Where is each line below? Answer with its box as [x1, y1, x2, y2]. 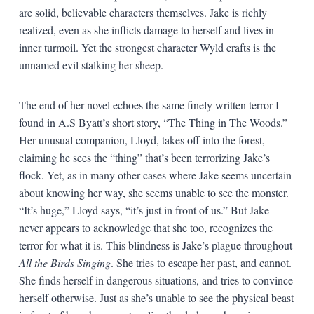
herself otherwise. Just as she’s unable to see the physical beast [18, 289, 294, 305]
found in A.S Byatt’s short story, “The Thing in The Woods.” [18, 114, 287, 130]
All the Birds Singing [18, 254, 111, 270]
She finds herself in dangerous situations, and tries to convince [18, 272, 293, 287]
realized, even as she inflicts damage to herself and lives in [18, 22, 274, 37]
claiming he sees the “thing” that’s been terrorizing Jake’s [18, 149, 270, 165]
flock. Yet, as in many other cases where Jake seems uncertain [18, 167, 292, 182]
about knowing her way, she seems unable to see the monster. [18, 184, 289, 200]
